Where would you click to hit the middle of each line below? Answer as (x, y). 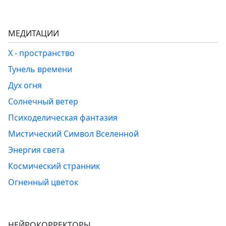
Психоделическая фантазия (63, 118)
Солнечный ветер (43, 102)
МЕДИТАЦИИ (34, 34)
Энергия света (36, 150)
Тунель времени (40, 69)
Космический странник (54, 166)
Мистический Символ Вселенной (73, 134)
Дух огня (25, 86)
